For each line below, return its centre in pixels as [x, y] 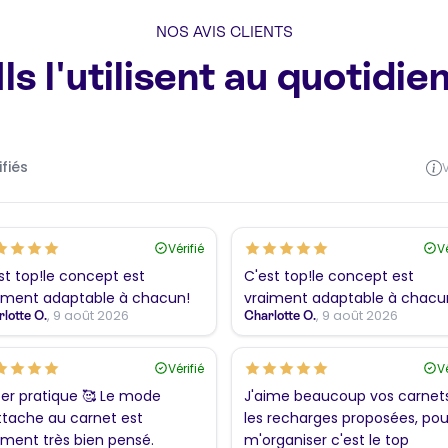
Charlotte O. [280, 315]
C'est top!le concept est [329, 275]
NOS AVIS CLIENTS [224, 31]
